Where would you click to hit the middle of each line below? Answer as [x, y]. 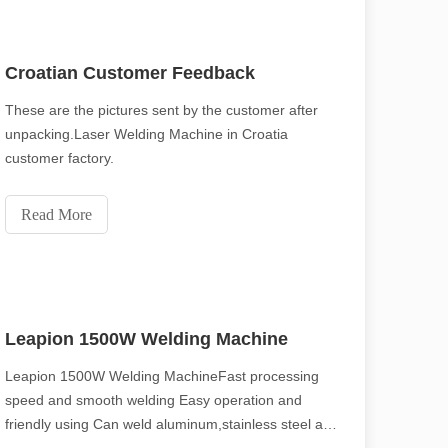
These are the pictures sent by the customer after [161, 110]
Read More [56, 214]
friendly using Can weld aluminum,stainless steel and [172, 424]
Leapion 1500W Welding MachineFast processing [162, 376]
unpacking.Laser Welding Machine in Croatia [146, 134]
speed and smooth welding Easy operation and [153, 400]
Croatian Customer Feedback [130, 73]
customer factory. [59, 158]
